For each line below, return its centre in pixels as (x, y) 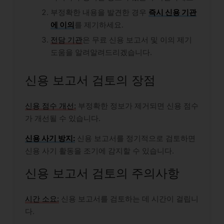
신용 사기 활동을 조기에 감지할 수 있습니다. (99, 150)
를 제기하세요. (99, 25)
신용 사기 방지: (50, 138)
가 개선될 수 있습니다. (63, 118)
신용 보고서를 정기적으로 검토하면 (135, 138)
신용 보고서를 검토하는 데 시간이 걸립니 (129, 198)
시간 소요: (42, 198)
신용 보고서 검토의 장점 (90, 80)
